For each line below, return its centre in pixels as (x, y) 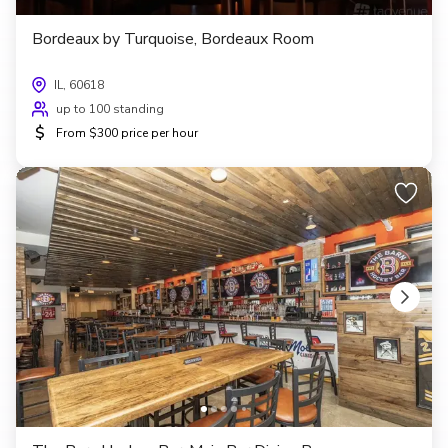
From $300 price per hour (127, 132)
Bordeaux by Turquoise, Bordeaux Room (173, 38)
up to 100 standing (110, 108)
